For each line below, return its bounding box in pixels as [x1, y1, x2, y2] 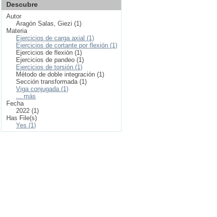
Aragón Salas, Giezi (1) [16, 20, 81, 27]
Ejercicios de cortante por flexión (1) [16, 42, 117, 49]
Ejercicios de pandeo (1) [16, 56, 84, 63]
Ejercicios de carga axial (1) [16, 34, 94, 42]
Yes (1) [16, 122, 36, 129]
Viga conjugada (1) [16, 85, 68, 93]
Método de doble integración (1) [16, 71, 104, 78]
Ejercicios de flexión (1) [16, 49, 82, 56]
